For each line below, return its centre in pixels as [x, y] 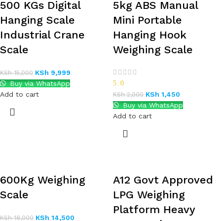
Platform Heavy [154, 209]
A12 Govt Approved [163, 180]
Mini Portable [147, 20]
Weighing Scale [153, 49]
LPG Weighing [149, 194]
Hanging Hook [150, 35]
